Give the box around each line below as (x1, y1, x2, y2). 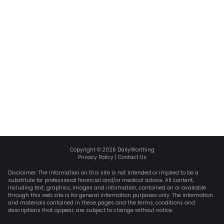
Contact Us (117, 153, 146, 161)
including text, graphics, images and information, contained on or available (8, 184, 206, 191)
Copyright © (69, 146, 102, 153)
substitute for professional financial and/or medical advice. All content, (8, 176, 194, 184)
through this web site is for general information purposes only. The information (8, 191, 213, 199)
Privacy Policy (77, 153, 113, 161)
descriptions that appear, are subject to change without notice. (8, 206, 173, 214)
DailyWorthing (117, 146, 154, 153)
